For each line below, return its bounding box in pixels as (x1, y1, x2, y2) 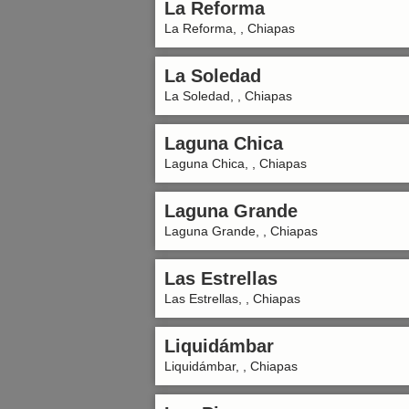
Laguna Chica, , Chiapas (164, 156, 307, 171)
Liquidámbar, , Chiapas (164, 359, 298, 373)
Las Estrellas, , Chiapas (164, 291, 300, 306)
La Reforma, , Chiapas (164, 21, 295, 36)
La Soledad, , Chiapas (164, 89, 292, 103)
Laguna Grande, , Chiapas (164, 224, 318, 238)
